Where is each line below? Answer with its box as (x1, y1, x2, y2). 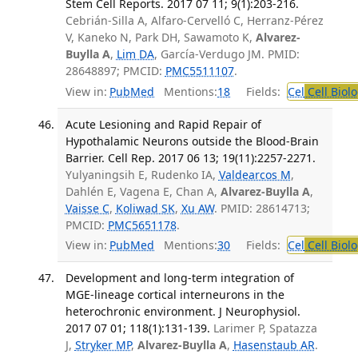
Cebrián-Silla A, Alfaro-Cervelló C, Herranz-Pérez (65, 13, 324, 29)
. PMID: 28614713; (213, 200, 310, 216)
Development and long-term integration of (65, 270, 294, 286)
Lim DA (116, 46, 154, 62)
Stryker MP (74, 337, 131, 353)
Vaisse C (65, 200, 109, 216)
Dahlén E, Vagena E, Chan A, (65, 183, 221, 199)
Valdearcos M (218, 166, 291, 182)
